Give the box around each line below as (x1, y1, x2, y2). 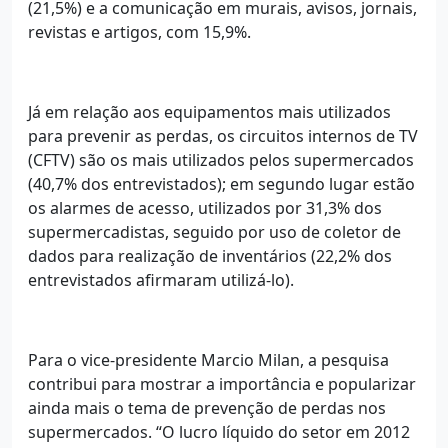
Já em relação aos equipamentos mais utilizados (28, 100, 391, 123)
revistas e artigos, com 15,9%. (28, 20, 251, 43)
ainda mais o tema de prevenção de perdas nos (28, 396, 386, 419)
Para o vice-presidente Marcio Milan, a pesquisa (28, 348, 389, 371)
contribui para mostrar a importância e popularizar (28, 372, 416, 395)
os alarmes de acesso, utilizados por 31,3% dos (28, 196, 382, 219)
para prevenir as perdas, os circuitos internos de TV (28, 124, 418, 147)
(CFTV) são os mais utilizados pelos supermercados (28, 148, 414, 171)
